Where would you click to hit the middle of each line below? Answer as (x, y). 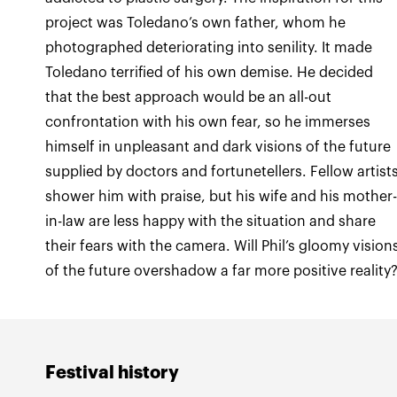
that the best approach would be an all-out (189, 97)
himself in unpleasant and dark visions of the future (218, 147)
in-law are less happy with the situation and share (211, 222)
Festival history (113, 373)
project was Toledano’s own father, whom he (196, 23)
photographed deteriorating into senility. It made (209, 48)
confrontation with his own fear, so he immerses (208, 122)
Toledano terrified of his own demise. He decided (210, 73)
